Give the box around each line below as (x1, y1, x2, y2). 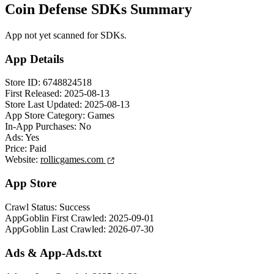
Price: (5, 143, 27, 154)
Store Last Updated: (5, 99, 82, 110)
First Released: (5, 88, 62, 99)
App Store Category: (5, 110, 85, 121)
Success (59, 202, 90, 213)
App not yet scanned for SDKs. (5, 29, 127, 40)
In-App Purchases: (5, 121, 76, 132)
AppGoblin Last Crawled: (5, 224, 106, 235)
